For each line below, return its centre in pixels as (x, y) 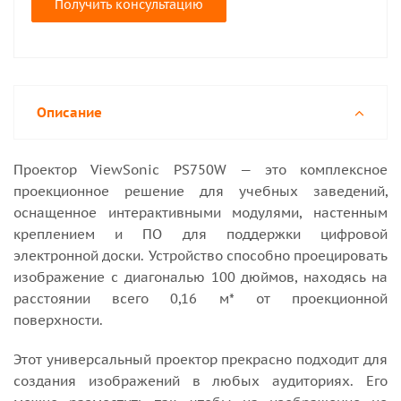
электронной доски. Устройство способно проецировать (200, 256)
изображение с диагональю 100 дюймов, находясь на (200, 277)
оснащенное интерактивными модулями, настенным (200, 213)
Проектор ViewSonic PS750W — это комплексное (200, 170)
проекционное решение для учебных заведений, (200, 191)
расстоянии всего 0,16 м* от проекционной (200, 299)
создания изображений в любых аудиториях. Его (200, 381)
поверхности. (58, 320)
